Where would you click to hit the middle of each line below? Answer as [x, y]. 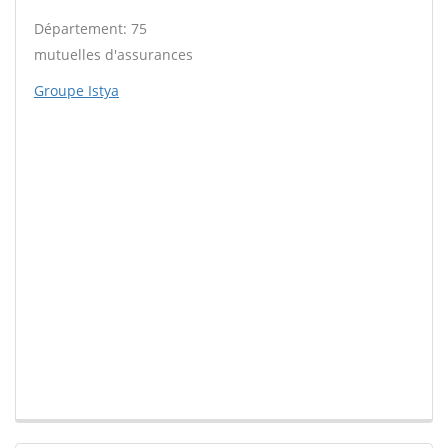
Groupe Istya [76, 91]
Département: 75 [90, 29]
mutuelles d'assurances [113, 55]
